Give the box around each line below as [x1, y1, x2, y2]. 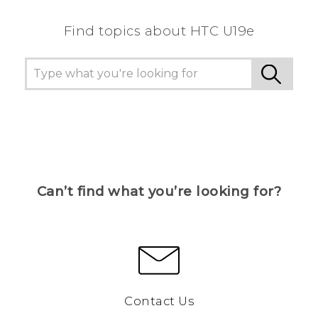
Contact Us [124, 294, 194, 309]
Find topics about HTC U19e [63, 23, 255, 40]
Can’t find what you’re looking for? [36, 183, 282, 200]
